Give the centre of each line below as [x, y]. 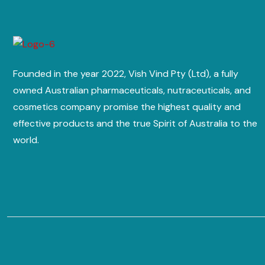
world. [26, 140]
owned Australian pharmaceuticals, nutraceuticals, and [132, 90]
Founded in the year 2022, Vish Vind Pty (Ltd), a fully [126, 73]
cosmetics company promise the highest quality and [127, 106]
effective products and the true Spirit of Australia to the [135, 123]
